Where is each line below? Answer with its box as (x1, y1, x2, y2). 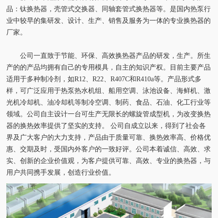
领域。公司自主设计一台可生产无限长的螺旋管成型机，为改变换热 (6, 110, 211, 118)
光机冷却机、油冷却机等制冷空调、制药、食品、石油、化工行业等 (6, 99, 211, 106)
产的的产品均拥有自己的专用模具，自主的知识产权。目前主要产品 (6, 64, 211, 71)
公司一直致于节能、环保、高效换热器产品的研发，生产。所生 (6, 52, 211, 59)
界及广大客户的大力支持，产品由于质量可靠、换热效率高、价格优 (6, 134, 211, 141)
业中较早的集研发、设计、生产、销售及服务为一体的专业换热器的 (6, 17, 211, 24)
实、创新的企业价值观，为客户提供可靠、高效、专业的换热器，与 (6, 157, 211, 164)
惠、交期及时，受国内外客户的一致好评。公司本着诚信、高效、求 (6, 145, 211, 153)
